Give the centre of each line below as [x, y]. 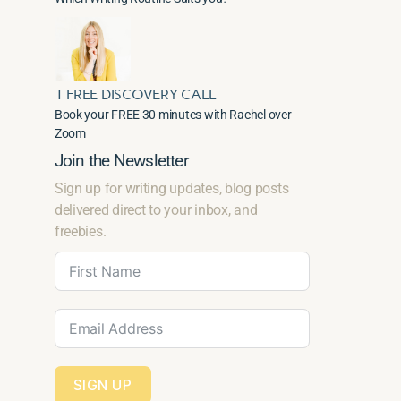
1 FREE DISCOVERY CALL [136, 95]
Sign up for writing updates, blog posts [171, 189]
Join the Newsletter [121, 161]
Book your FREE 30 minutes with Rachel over [173, 115]
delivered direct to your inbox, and [156, 210]
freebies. [80, 232]
